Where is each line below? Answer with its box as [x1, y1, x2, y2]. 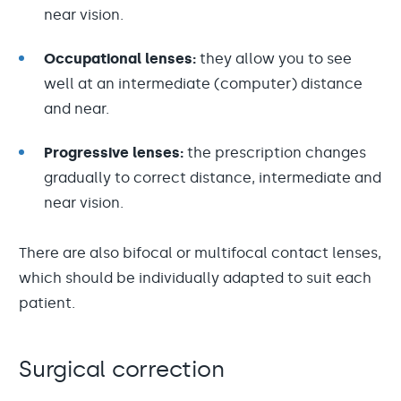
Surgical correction [19, 355, 225, 383]
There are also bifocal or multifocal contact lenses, [19, 244, 381, 261]
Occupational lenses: [44, 50, 196, 67]
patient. [19, 294, 75, 311]
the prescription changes [187, 144, 366, 161]
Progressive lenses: [44, 144, 187, 161]
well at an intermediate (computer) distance [44, 75, 363, 92]
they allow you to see [196, 50, 352, 67]
